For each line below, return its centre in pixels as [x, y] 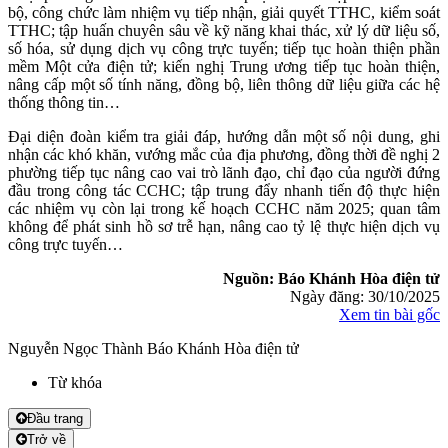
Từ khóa [75, 383]
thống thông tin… [64, 103]
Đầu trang [55, 419]
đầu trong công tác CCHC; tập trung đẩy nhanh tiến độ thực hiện [224, 191]
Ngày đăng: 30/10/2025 [365, 297]
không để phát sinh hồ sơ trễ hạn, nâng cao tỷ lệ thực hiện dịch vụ [224, 227]
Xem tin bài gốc [389, 315]
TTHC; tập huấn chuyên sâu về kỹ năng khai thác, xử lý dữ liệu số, [224, 31]
